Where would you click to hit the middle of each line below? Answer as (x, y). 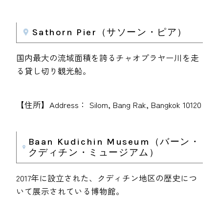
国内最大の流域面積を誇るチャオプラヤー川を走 (108, 58)
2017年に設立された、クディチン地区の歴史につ (107, 178)
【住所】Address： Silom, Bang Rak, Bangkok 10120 (109, 104)
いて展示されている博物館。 (70, 191)
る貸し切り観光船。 (54, 71)
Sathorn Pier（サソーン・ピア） (110, 33)
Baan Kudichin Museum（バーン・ (114, 142)
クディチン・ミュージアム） (94, 152)
